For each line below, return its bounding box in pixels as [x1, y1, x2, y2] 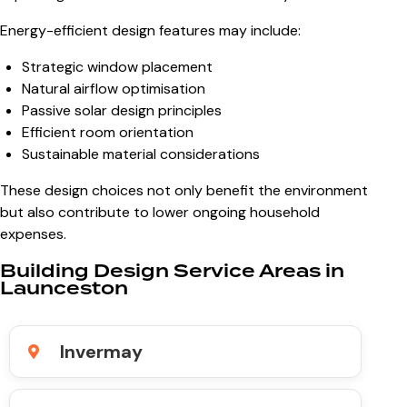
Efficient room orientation [22, 122, 194, 142]
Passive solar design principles [22, 100, 222, 120]
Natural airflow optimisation [22, 78, 205, 98]
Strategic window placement [22, 56, 213, 76]
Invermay [60, 339, 143, 363]
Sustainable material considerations [22, 144, 260, 164]
